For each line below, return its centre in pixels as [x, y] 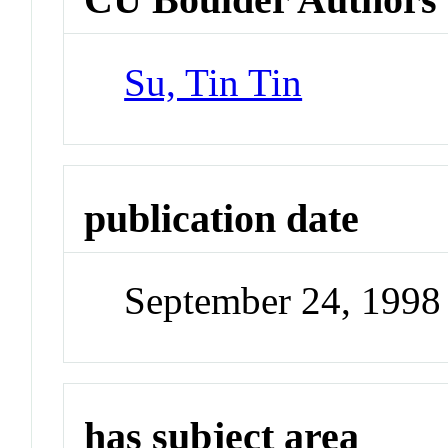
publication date [222, 218]
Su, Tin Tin [213, 82]
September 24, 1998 [283, 301]
